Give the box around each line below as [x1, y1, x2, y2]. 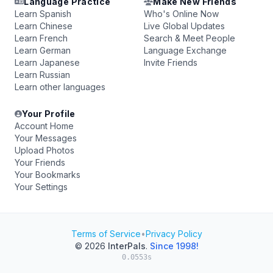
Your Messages [15, 133, 77, 143]
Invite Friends [144, 57, 197, 68]
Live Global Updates [144, 21, 225, 31]
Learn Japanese [15, 57, 80, 68]
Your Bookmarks [15, 169, 80, 180]
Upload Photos [15, 145, 74, 155]
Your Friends [15, 157, 65, 168]
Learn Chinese [15, 21, 73, 31]
